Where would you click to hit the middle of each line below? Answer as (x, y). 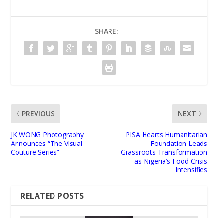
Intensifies (191, 169)
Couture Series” (35, 152)
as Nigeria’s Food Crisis (171, 161)
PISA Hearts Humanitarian (166, 134)
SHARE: (107, 31)
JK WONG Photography (47, 134)
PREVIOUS (38, 113)
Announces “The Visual (47, 143)
